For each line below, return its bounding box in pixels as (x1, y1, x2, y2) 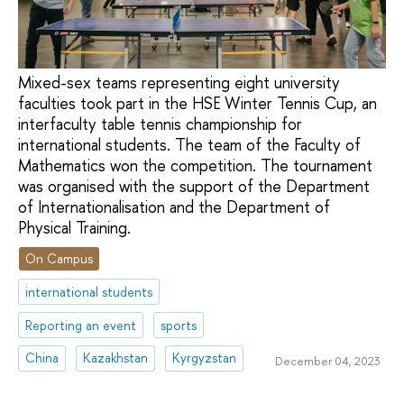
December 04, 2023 (274, 352, 381, 369)
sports (161, 316, 197, 334)
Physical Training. (18, 216, 131, 240)
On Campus (25, 249, 94, 267)
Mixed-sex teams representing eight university (18, 71, 340, 95)
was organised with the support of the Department (18, 175, 370, 198)
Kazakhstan (83, 349, 149, 367)
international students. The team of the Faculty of (18, 133, 361, 157)
